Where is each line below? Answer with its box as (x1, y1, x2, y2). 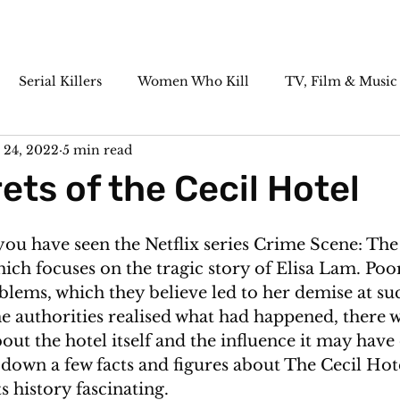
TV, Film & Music (285, 72, 397, 89)
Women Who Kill (137, 72, 249, 89)
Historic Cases (134, 144, 224, 161)
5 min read (62, 141, 132, 158)
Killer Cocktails (260, 144, 359, 161)
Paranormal (21, 144, 98, 161)
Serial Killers (19, 72, 102, 89)
